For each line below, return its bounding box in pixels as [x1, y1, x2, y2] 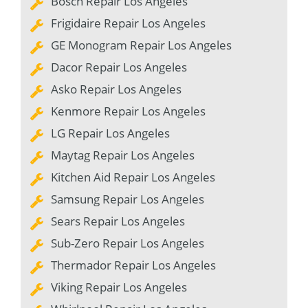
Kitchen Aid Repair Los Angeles [51, 168, 215, 185]
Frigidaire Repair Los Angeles [51, 14, 206, 31]
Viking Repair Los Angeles [51, 278, 187, 295]
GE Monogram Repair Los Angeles [51, 36, 232, 53]
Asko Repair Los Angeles [51, 80, 181, 97]
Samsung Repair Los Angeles [51, 190, 204, 207]
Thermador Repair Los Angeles [51, 256, 216, 273]
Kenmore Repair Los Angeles [51, 102, 206, 119]
